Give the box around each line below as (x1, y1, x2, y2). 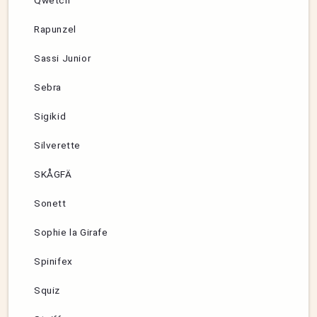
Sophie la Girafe (34, 226, 108, 238)
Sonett (34, 197, 67, 209)
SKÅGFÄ (34, 168, 72, 180)
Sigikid (34, 110, 67, 122)
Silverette (34, 139, 81, 151)
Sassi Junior (34, 52, 91, 64)
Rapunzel (34, 23, 76, 35)
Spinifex (34, 255, 73, 267)
